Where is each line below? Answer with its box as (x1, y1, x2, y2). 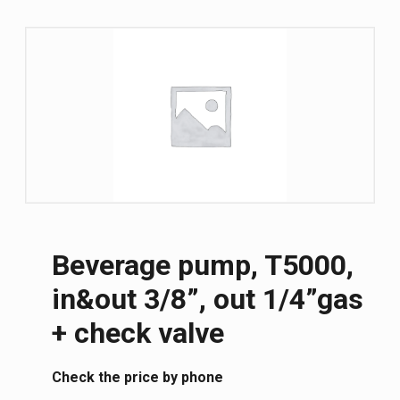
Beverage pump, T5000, (52, 247, 354, 282)
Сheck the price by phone (52, 369, 223, 387)
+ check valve (52, 315, 224, 350)
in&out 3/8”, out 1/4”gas (52, 281, 363, 316)
